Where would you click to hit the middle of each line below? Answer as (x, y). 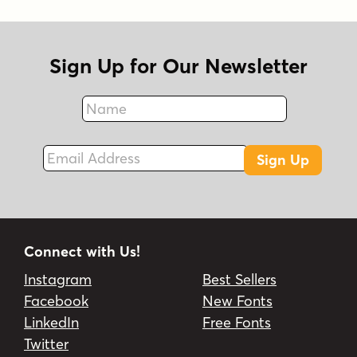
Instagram (58, 280)
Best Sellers (239, 280)
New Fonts (237, 301)
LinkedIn (51, 323)
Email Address (81, 147)
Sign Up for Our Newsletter (178, 67)
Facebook (56, 301)
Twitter (46, 344)
